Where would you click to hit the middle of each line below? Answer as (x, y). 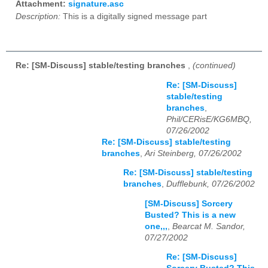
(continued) (214, 66)
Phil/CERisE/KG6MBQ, (209, 119)
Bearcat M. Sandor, (209, 226)
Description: (38, 17)
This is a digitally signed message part (134, 17)
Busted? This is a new (190, 215)
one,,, (156, 226)
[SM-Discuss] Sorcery (189, 203)
